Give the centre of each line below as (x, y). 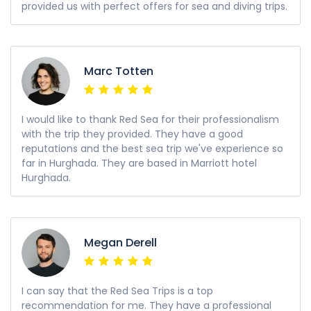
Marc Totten (119, 72)
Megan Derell (120, 243)
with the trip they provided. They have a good (132, 134)
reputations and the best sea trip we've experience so (152, 149)
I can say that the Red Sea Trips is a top (117, 291)
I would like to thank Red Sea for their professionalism (150, 120)
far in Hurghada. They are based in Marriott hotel (139, 163)
